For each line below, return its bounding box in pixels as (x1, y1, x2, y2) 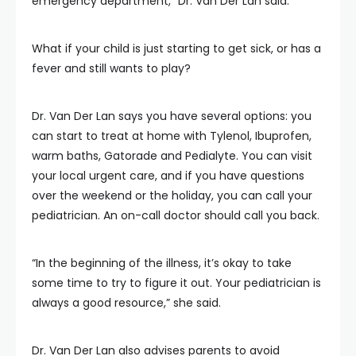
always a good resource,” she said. (32, 295, 221, 311)
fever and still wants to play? (32, 60, 191, 76)
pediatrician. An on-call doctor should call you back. (32, 207, 319, 223)
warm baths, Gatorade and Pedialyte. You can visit (32, 148, 312, 164)
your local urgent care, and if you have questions (32, 168, 304, 184)
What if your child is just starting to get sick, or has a (32, 41, 321, 56)
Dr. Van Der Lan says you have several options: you (32, 108, 311, 124)
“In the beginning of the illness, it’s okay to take (32, 255, 292, 271)
